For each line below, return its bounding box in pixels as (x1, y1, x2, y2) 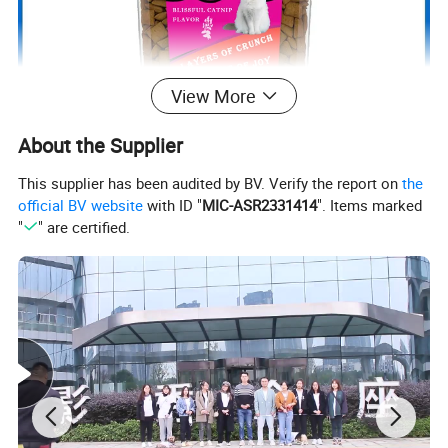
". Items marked (317, 195, 423, 216)
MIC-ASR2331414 (202, 195, 318, 216)
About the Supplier (18, 132, 184, 160)
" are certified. (37, 217, 130, 238)
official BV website (18, 195, 144, 216)
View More (170, 84, 256, 109)
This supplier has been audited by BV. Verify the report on (18, 173, 403, 194)
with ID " (143, 195, 203, 216)
